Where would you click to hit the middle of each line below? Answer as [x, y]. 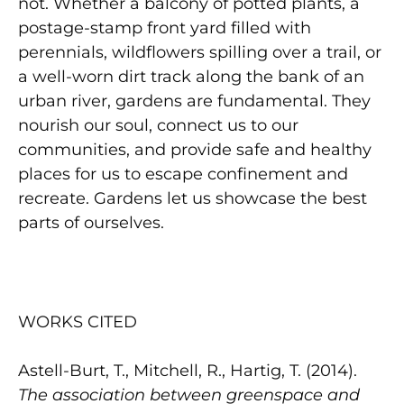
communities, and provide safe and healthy [195, 149]
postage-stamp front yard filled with [165, 28]
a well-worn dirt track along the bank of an [191, 76]
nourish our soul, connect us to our [158, 125]
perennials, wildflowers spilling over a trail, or [200, 52]
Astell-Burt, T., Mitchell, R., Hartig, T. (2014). [188, 370]
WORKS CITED [78, 321]
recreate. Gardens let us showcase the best [193, 198]
